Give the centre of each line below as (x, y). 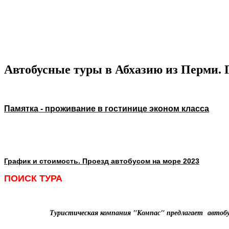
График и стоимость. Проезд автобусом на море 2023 (102, 161)
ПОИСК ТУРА (33, 178)
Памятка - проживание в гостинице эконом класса (107, 108)
